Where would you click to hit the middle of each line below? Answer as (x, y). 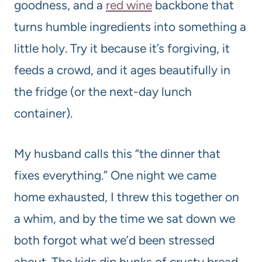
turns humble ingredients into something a (130, 27)
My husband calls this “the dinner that (117, 154)
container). (43, 113)
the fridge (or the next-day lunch (103, 92)
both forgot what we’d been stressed (114, 240)
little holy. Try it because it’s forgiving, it (122, 49)
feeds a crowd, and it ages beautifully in (122, 70)
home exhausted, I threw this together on (127, 197)
